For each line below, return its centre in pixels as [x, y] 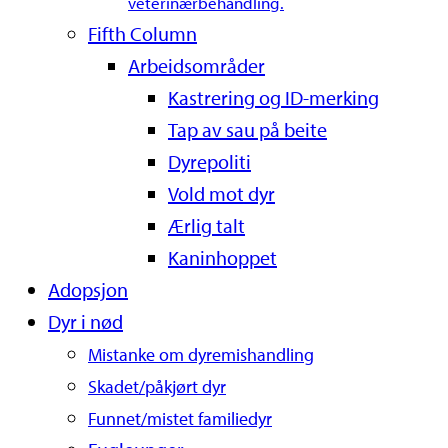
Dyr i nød [85, 322]
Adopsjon [88, 290]
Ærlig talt [206, 226]
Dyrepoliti [209, 162]
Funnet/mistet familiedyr [180, 419]
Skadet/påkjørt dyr [157, 387]
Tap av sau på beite [247, 130]
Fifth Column [142, 34]
